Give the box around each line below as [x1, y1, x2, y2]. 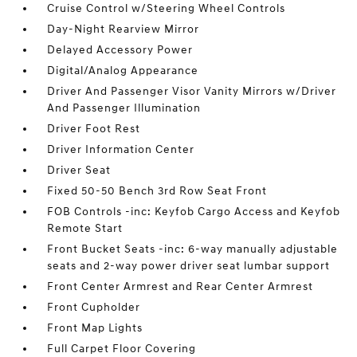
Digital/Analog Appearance [47, 64, 199, 77]
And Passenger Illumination [47, 101, 202, 115]
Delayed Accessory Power [47, 43, 194, 57]
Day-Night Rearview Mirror [47, 22, 200, 36]
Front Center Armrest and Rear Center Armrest [47, 280, 314, 293]
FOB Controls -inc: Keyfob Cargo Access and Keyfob [47, 205, 341, 218]
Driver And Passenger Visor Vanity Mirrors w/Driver [47, 84, 337, 98]
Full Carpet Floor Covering [47, 342, 197, 355]
